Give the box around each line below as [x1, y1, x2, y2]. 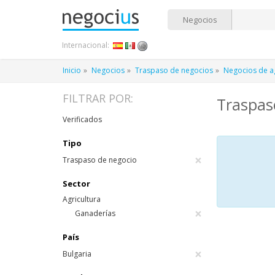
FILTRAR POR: [63, 91, 133, 106]
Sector [63, 178, 90, 189]
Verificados [63, 114, 102, 125]
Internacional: [62, 40, 109, 50]
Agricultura [63, 194, 101, 204]
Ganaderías [75, 208, 115, 219]
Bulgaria [63, 249, 91, 259]
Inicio [63, 65, 81, 76]
